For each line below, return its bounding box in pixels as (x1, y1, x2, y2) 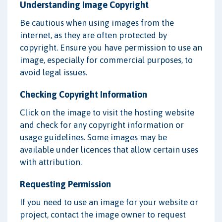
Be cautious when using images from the (20, 17, 174, 28)
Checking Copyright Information (20, 89, 147, 100)
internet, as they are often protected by (20, 30, 167, 40)
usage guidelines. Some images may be (20, 132, 167, 142)
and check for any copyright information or (20, 119, 184, 130)
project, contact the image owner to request (20, 209, 186, 220)
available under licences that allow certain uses (20, 144, 198, 155)
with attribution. (20, 157, 82, 167)
